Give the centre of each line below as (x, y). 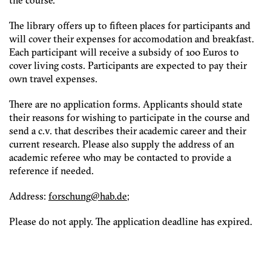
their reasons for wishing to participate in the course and (129, 117)
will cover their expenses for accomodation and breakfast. (132, 39)
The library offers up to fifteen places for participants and (130, 25)
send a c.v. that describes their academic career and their (128, 131)
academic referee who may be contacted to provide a (120, 157)
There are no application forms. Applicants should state (126, 104)
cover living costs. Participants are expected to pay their (128, 65)
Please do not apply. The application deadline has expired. (131, 221)
